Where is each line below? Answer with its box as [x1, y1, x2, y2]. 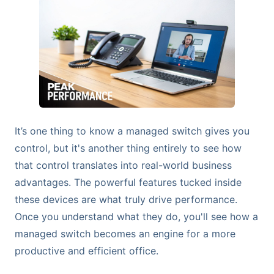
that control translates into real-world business [15, 158, 232, 171]
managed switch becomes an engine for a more [15, 227, 235, 240]
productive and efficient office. [15, 244, 158, 257]
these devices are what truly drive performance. [15, 193, 237, 206]
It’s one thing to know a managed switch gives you [15, 124, 250, 137]
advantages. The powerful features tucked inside [15, 176, 242, 188]
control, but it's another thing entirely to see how [15, 141, 242, 154]
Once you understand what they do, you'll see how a [15, 210, 258, 223]
